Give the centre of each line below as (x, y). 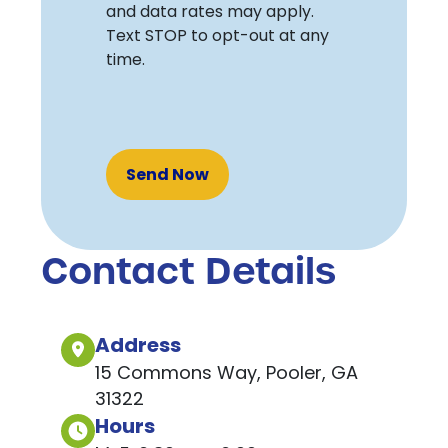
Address (138, 347)
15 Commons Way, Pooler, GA (226, 374)
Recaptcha (149, 116)
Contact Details (188, 271)
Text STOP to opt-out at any (217, 37)
